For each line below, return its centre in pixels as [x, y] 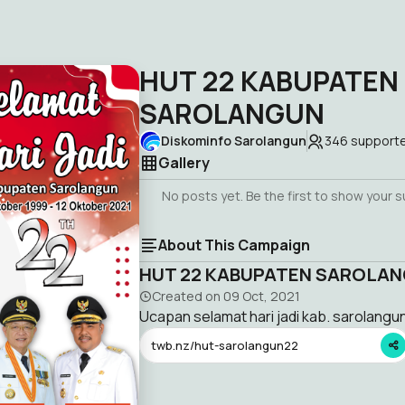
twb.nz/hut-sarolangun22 [225, 345]
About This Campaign [234, 245]
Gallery [184, 163]
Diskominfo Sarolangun [234, 141]
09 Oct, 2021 [262, 296]
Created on [188, 296]
